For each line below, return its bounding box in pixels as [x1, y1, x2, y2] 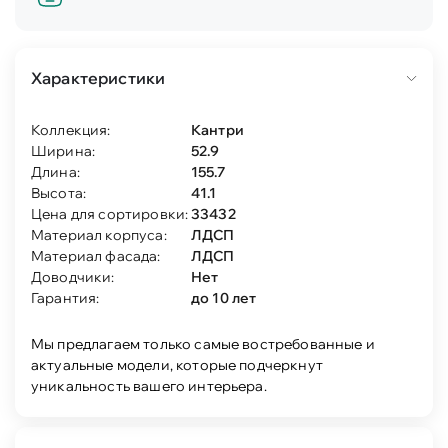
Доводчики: [31, 268, 115, 286]
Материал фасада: [31, 247, 161, 265]
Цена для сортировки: [31, 205, 189, 223]
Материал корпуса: [31, 226, 167, 244]
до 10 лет [191, 289, 257, 307]
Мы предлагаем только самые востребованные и [31, 335, 375, 353]
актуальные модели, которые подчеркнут [31, 356, 323, 374]
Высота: [31, 184, 87, 202]
